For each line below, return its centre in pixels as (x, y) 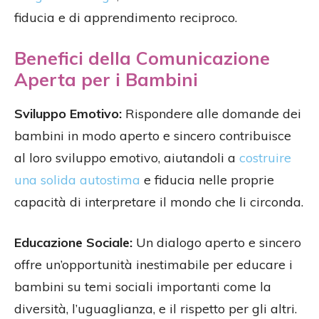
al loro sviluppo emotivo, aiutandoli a (127, 157)
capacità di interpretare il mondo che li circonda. (159, 202)
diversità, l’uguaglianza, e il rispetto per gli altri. (156, 308)
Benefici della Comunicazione (142, 58)
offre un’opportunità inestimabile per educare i (153, 264)
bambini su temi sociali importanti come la (143, 286)
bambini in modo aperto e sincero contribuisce (153, 135)
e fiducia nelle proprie (207, 179)
